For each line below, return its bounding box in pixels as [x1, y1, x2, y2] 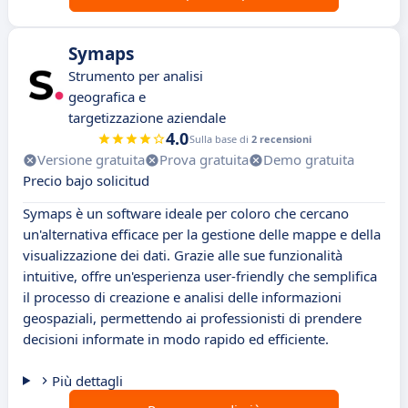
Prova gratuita [159, 150, 249, 169]
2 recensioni [250, 132, 311, 147]
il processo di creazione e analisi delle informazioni [23, 288, 342, 307]
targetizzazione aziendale [68, 108, 226, 127]
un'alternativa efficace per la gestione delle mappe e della [23, 225, 381, 244]
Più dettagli [51, 372, 123, 391]
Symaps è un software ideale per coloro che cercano [23, 204, 349, 223]
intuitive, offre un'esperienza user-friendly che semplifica [23, 267, 377, 286]
